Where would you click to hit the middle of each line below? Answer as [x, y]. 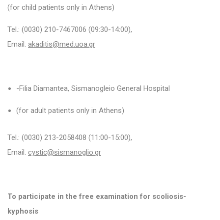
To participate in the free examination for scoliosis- [97, 196]
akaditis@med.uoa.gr [62, 44]
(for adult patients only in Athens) [70, 110]
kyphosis [23, 211]
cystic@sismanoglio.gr [65, 152]
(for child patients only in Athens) [61, 7]
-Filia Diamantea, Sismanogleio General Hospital [93, 88]
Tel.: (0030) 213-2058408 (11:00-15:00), [70, 137]
